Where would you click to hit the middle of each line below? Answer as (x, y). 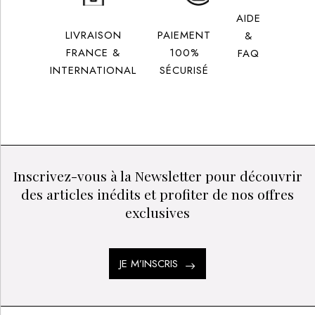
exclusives (157, 213)
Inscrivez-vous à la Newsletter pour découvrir (157, 176)
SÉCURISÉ (185, 70)
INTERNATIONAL (94, 70)
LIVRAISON (93, 35)
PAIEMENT (185, 35)
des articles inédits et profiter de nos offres (157, 194)
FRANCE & (94, 52)
